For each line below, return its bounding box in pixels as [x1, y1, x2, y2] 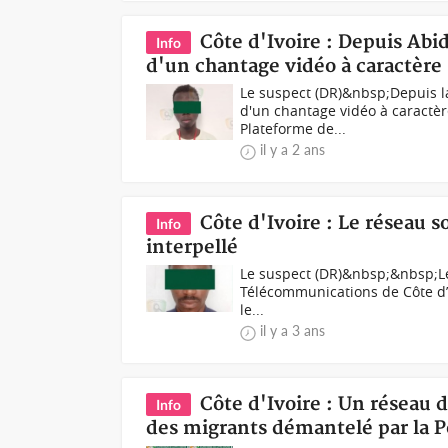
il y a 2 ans [260, 140, 326, 158]
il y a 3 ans [260, 321, 326, 339]
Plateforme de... [240, 118, 347, 138]
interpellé [146, 235, 239, 259]
